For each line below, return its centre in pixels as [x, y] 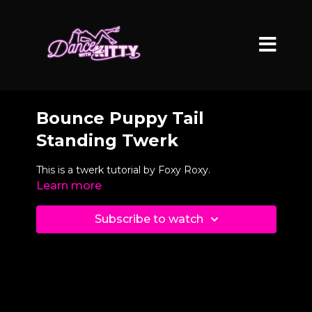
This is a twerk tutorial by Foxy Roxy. [123, 170]
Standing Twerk [107, 140]
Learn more [69, 186]
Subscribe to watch [149, 219]
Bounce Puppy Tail [120, 118]
